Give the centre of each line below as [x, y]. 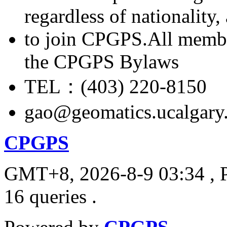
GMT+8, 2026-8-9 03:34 [104, 173]
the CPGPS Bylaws [102, 61]
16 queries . [50, 196]
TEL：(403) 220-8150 [116, 86]
